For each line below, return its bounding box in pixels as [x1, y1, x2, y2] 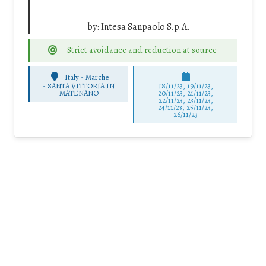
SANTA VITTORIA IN [47, 81, 115, 91]
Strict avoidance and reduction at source [66, 44, 217, 56]
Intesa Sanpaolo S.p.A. [100, 20, 190, 34]
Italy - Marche [65, 71, 109, 82]
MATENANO [59, 88, 99, 99]
